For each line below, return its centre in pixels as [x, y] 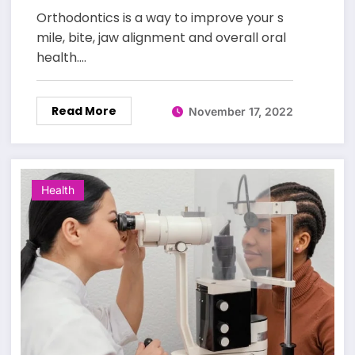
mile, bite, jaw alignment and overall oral [161, 38]
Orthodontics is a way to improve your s [160, 18]
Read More [84, 111]
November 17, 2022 [240, 111]
